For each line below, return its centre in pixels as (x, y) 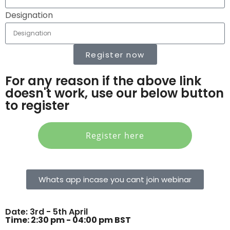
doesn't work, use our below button (114, 93)
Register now (115, 54)
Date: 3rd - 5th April (46, 212)
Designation (29, 15)
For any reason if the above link (103, 81)
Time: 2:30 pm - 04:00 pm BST (68, 220)
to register (37, 106)
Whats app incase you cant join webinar (115, 179)
